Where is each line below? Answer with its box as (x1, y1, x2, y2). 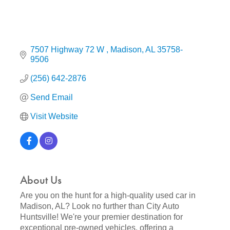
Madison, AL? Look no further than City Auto (20, 202, 179, 211)
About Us (20, 172, 62, 188)
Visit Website (30, 112, 78, 121)
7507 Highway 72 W (30, 45, 106, 54)
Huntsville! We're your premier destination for (20, 213, 183, 222)
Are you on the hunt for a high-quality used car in (20, 191, 196, 200)
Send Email (30, 93, 73, 102)
